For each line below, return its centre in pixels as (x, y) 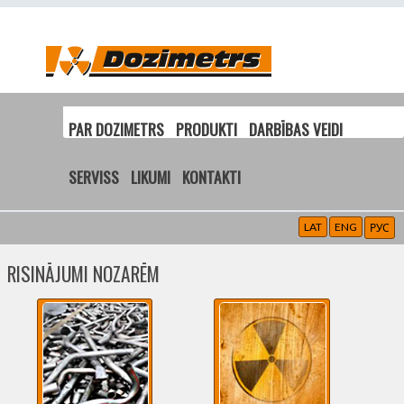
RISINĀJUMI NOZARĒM (83, 274)
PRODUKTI (207, 129)
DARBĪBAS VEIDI (295, 129)
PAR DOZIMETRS (117, 129)
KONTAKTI (211, 177)
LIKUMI (151, 177)
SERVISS (94, 177)
